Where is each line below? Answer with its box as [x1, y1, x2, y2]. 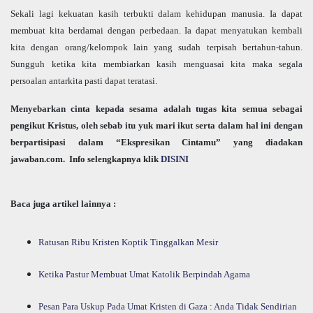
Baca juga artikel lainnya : [10, 198, 116, 209]
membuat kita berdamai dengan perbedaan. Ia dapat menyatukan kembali [10, 24, 303, 36]
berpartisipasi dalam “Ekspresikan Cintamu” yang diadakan [10, 136, 303, 147]
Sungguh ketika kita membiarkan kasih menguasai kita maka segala [10, 58, 303, 69]
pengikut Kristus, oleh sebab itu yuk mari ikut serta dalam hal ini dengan [10, 119, 303, 131]
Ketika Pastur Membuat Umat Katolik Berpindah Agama [38, 268, 250, 279]
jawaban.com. [10, 153, 67, 164]
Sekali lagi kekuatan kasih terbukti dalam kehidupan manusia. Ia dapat [10, 8, 303, 19]
